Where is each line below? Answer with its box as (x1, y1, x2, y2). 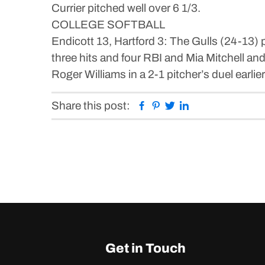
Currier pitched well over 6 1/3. (51, 2, 201, 14)
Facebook (147, 99, 197, 111)
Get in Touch (105, 241, 186, 256)
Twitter (175, 99, 209, 111)
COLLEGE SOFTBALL (51, 18, 165, 31)
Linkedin (189, 99, 231, 111)
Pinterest (161, 99, 206, 111)
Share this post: (51, 99, 130, 112)
